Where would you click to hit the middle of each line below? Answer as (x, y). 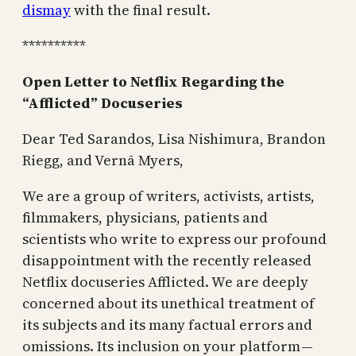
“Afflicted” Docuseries (103, 103)
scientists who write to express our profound (174, 238)
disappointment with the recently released (167, 260)
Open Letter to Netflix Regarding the (153, 81)
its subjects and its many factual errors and (167, 324)
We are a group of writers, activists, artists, (168, 195)
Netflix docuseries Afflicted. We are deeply (165, 281)
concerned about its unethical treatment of (168, 303)
